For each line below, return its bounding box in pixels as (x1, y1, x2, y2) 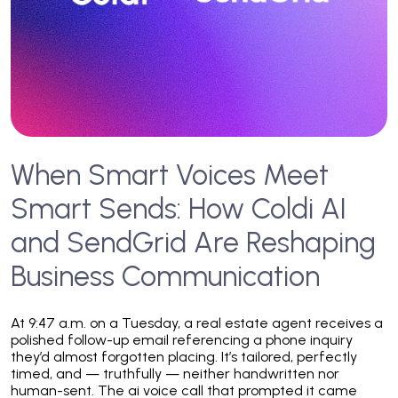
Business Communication (11, 259, 320, 294)
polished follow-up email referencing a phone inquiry (11, 331, 353, 349)
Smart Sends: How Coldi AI (11, 192, 346, 227)
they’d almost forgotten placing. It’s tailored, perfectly (11, 348, 357, 366)
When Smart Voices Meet (11, 158, 329, 193)
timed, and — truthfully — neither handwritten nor (11, 365, 339, 383)
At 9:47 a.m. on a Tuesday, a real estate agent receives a (11, 314, 383, 332)
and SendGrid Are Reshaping (11, 226, 376, 260)
